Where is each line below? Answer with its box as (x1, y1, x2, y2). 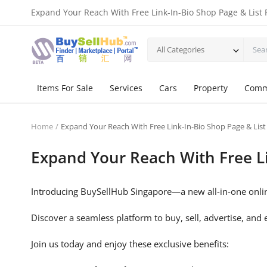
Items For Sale (37, 82, 93, 94)
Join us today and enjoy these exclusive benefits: (31, 238, 229, 250)
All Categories (157, 44, 204, 55)
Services (110, 82, 142, 94)
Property (194, 82, 228, 94)
